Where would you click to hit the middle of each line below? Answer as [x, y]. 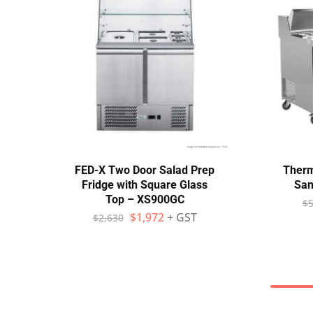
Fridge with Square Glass [145, 185]
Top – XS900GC [145, 199]
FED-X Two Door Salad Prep [145, 170]
